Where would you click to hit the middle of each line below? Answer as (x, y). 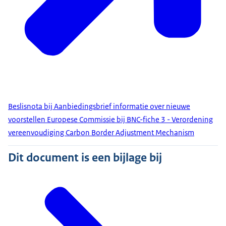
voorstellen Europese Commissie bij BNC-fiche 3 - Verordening (110, 120)
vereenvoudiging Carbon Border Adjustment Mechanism (101, 133)
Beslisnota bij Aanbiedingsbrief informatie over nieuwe (99, 106)
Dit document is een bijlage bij (85, 158)
